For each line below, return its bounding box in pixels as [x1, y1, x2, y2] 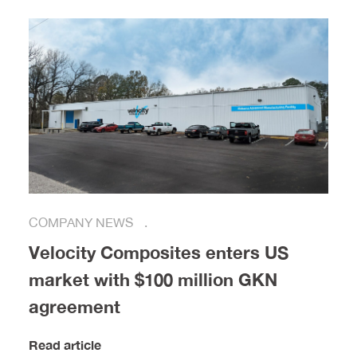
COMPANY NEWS [28, 214, 136, 231]
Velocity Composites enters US [28, 241, 288, 264]
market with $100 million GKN [28, 269, 277, 291]
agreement [28, 296, 120, 318]
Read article [28, 337, 101, 354]
